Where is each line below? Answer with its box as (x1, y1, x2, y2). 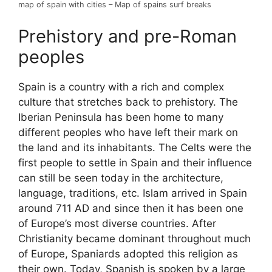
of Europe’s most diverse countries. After (18, 217, 216, 229)
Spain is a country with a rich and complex (18, 80, 224, 93)
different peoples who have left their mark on (18, 126, 238, 138)
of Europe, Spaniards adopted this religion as (18, 247, 238, 260)
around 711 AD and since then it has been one (18, 202, 243, 214)
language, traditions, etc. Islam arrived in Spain (18, 186, 247, 199)
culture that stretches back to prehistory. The (18, 95, 238, 108)
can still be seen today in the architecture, (18, 171, 223, 184)
